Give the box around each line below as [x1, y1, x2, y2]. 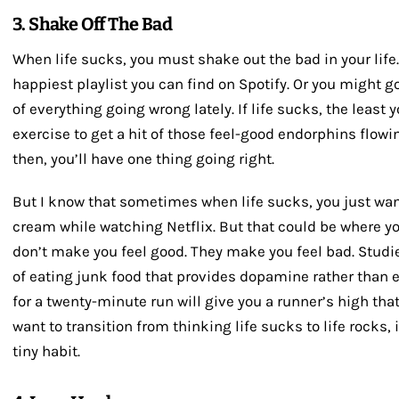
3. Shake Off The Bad [12, 13, 172, 36]
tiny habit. [12, 342, 80, 361]
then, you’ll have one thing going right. [12, 150, 274, 168]
